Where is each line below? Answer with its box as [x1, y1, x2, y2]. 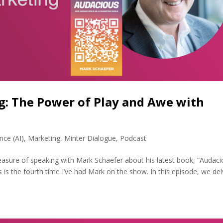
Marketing [28, 133, 61, 143]
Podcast [120, 133, 147, 143]
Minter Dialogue [64, 133, 116, 143]
